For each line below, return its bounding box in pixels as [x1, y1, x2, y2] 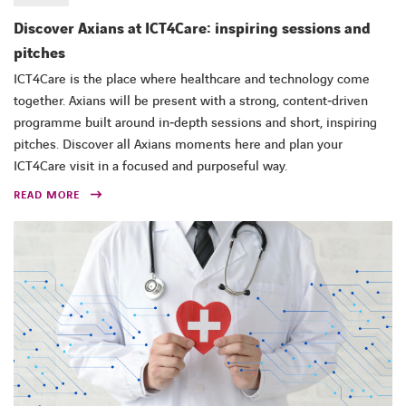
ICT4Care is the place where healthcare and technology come [14, 70, 370, 89]
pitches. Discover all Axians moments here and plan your [14, 135, 343, 154]
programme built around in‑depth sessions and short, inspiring [14, 113, 377, 132]
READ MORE [14, 187, 80, 203]
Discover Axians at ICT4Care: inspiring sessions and [14, 18, 371, 39]
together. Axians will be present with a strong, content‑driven [14, 92, 368, 111]
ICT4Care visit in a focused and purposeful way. [14, 157, 287, 176]
